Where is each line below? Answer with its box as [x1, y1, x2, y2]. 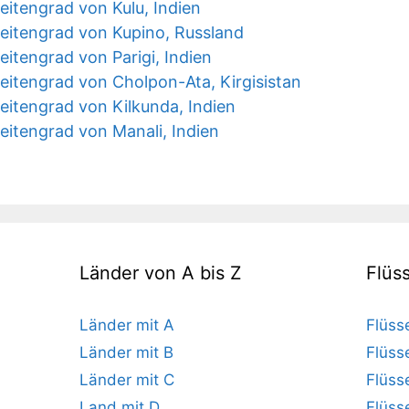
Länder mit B [79, 343, 174, 362]
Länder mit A [79, 316, 175, 334]
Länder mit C [79, 371, 175, 389]
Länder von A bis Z [79, 262, 243, 284]
